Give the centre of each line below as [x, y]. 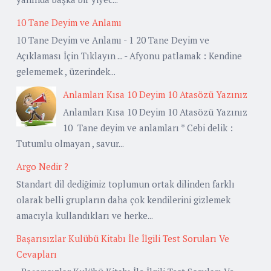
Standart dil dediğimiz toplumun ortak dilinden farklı [126, 184]
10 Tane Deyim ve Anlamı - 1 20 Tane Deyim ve [113, 40]
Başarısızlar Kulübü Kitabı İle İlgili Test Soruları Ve [123, 238]
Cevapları [37, 254]
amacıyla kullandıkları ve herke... [85, 215]
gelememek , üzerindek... [66, 71]
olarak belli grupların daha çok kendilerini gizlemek [123, 199]
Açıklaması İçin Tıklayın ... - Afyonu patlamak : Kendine [129, 55]
